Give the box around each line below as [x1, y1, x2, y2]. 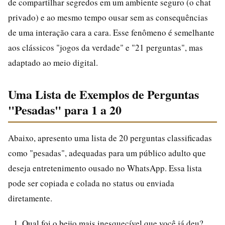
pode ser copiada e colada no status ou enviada [8, 177, 174, 189]
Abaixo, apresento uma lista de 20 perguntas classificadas [8, 132, 212, 144]
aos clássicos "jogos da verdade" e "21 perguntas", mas [8, 41, 203, 53]
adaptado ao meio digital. [8, 56, 98, 68]
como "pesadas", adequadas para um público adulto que [8, 147, 206, 159]
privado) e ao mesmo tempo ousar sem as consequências [8, 11, 208, 23]
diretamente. [8, 192, 52, 204]
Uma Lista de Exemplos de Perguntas [8, 85, 199, 103]
